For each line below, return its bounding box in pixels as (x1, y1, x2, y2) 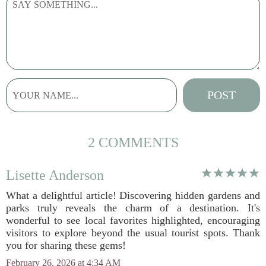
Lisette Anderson (6, 167, 104, 183)
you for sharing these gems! (6, 239, 126, 251)
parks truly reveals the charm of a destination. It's (6, 202, 260, 214)
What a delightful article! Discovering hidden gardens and (6, 189, 260, 201)
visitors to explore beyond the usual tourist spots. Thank (6, 227, 260, 239)
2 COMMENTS (87, 135, 179, 150)
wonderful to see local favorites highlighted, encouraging (6, 214, 260, 226)
